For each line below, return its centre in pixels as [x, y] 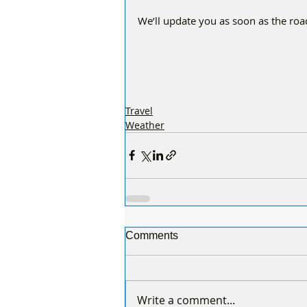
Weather [145, 125]
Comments [152, 235]
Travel [139, 110]
